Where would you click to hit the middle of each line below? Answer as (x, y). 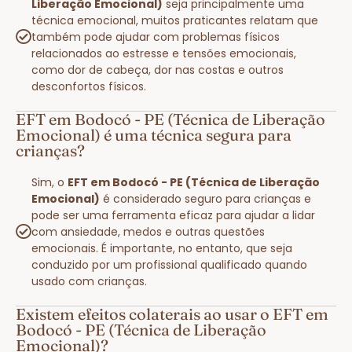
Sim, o (49, 182)
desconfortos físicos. (89, 86)
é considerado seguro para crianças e (205, 198)
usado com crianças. (89, 281)
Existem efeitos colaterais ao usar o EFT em (172, 313)
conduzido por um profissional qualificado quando (169, 264)
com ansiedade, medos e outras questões (148, 231)
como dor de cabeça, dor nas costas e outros (158, 70)
